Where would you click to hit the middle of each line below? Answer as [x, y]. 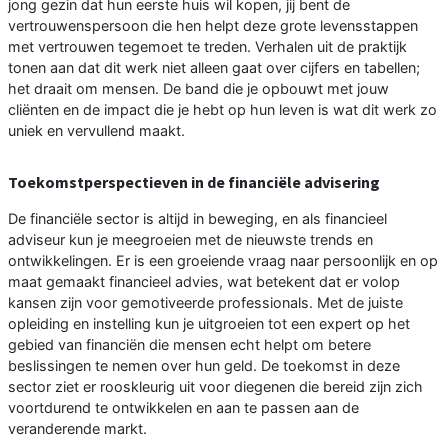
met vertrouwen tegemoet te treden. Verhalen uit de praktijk [207, 47]
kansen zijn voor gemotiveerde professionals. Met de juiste [205, 303]
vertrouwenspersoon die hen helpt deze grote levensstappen [213, 26]
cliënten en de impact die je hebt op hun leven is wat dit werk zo [222, 110]
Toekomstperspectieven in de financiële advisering [194, 182]
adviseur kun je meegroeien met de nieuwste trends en [190, 240]
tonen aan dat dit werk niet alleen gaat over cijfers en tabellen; [214, 68]
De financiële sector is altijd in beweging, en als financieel [197, 219]
